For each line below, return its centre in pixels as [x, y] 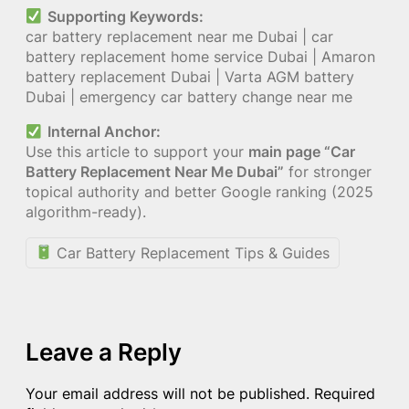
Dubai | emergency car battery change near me [189, 97]
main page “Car [302, 152]
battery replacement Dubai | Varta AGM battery [190, 77]
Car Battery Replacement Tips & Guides [191, 252]
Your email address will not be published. [168, 393]
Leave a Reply [104, 351]
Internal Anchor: [104, 132]
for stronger [328, 172]
